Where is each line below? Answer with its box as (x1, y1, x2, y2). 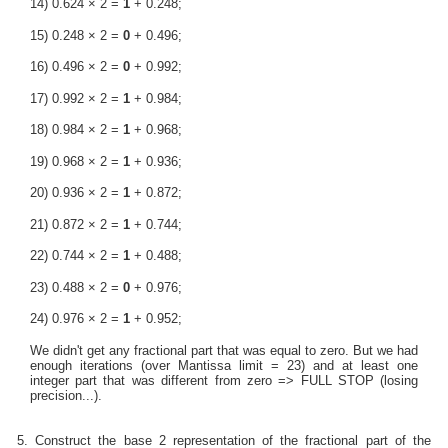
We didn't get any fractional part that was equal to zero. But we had (29, 342, 419, 358)
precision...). (29, 387, 102, 403)
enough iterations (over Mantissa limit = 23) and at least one (29, 357, 419, 373)
